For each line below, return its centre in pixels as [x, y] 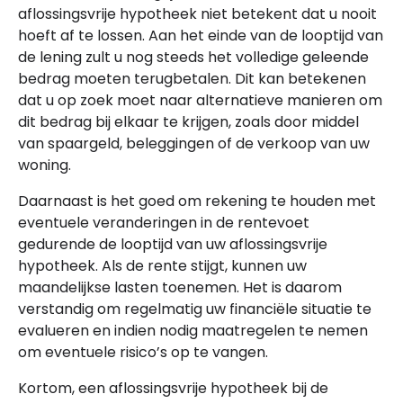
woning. [45, 165]
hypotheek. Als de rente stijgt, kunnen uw [162, 265]
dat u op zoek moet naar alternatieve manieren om [200, 100]
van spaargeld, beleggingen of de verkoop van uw [194, 143]
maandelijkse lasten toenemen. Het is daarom [180, 287]
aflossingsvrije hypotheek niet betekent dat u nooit [197, 13]
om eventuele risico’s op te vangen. [143, 352]
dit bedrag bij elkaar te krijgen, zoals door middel [188, 121]
